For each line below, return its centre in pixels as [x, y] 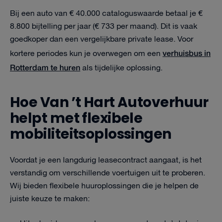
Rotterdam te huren [45, 67]
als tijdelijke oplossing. [121, 68]
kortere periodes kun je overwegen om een [86, 54]
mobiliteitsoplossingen [91, 134]
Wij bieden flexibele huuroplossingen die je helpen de [104, 186]
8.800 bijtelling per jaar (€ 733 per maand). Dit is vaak [104, 27]
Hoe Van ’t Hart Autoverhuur [109, 102]
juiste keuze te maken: [50, 199]
